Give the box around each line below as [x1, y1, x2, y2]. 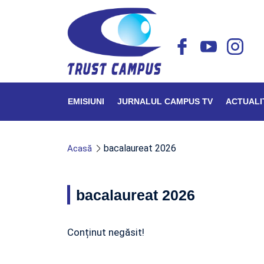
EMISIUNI [68, 97, 104, 106]
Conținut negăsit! [67, 226, 144, 238]
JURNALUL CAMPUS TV [117, 97, 213, 106]
